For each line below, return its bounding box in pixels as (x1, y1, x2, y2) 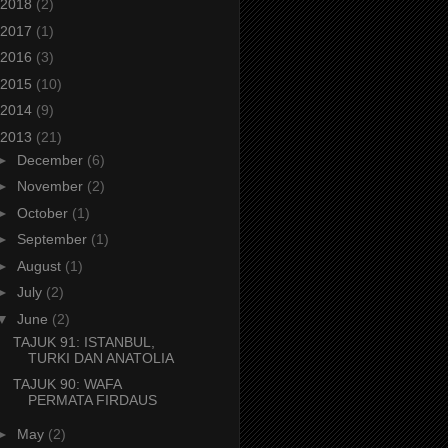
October (16, 204, 72, 221)
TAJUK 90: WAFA (12, 376, 121, 393)
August (16, 257, 65, 274)
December (16, 151, 87, 168)
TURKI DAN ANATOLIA (27, 349, 174, 366)
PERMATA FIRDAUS (27, 392, 157, 409)
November (16, 178, 87, 195)
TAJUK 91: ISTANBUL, (12, 333, 155, 350)
